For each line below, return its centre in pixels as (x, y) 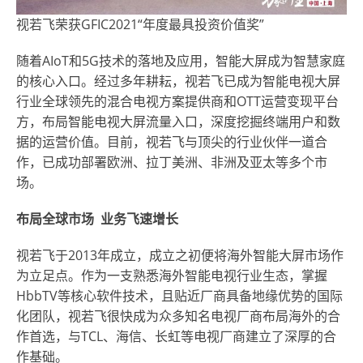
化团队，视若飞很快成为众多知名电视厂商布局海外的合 (178, 316)
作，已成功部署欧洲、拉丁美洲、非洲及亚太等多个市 (172, 162)
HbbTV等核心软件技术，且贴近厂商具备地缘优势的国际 (179, 296)
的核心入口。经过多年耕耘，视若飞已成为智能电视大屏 (178, 81)
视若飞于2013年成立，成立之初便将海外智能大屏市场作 (180, 255)
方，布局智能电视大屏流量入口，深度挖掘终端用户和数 (178, 122)
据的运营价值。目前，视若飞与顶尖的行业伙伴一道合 (172, 142)
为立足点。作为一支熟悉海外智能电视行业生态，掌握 (172, 275)
